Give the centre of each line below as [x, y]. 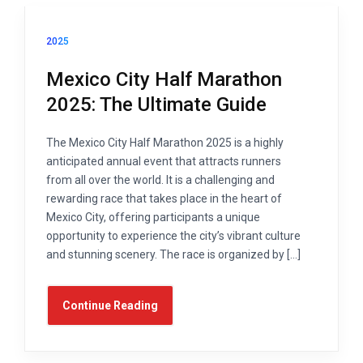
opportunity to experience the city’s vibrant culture [173, 236]
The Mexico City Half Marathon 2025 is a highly [165, 143]
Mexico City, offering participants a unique [153, 218]
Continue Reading [110, 306]
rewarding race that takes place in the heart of [164, 199]
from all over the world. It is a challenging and [160, 180]
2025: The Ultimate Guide [156, 105]
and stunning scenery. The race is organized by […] [173, 255]
